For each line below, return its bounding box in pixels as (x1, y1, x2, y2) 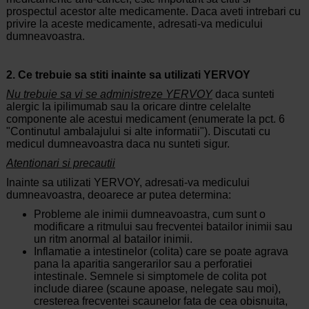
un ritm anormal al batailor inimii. (33, 233, 192, 246)
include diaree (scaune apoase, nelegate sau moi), (33, 283, 281, 295)
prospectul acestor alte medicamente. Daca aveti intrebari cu (6, 6, 301, 18)
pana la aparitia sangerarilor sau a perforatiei (33, 258, 252, 270)
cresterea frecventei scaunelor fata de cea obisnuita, (33, 295, 288, 308)
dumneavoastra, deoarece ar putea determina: (6, 189, 231, 201)
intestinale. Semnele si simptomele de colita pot (33, 270, 266, 283)
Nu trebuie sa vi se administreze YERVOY (6, 88, 212, 101)
